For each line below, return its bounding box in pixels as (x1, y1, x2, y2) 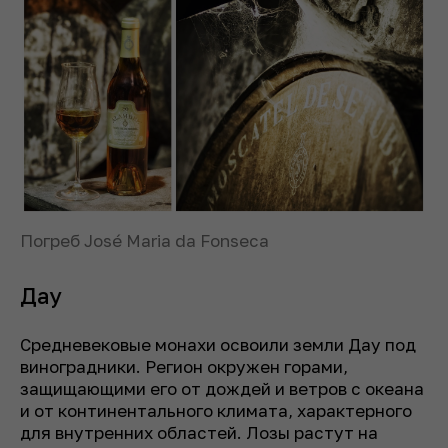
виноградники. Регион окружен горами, (20, 355, 348, 377)
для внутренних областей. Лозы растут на (20, 421, 378, 443)
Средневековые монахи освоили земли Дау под (20, 333, 416, 355)
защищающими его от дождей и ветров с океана (20, 377, 424, 399)
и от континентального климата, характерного (20, 399, 412, 421)
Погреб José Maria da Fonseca (20, 229, 269, 251)
